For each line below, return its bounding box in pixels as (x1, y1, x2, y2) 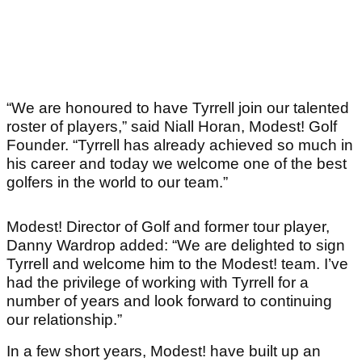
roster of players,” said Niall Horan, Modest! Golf (6, 118, 337, 136)
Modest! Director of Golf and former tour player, (6, 218, 330, 236)
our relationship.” (6, 311, 122, 329)
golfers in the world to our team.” (6, 174, 228, 192)
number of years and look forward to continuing (6, 293, 332, 310)
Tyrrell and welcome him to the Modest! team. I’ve (6, 255, 348, 273)
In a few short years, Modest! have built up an (6, 343, 321, 360)
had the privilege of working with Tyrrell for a (6, 274, 309, 292)
